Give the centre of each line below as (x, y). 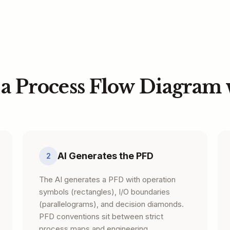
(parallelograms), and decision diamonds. (111, 204)
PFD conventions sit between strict (101, 216)
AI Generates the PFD (106, 156)
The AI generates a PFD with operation (107, 179)
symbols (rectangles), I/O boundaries (104, 192)
